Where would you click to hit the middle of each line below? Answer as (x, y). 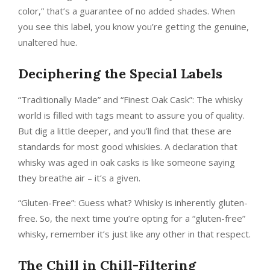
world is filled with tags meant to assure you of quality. (131, 115)
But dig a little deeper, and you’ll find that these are (125, 131)
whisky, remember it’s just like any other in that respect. (134, 234)
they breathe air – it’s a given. (79, 178)
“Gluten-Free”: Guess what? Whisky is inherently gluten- (133, 203)
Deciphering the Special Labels (120, 74)
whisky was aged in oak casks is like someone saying (127, 162)
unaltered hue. (48, 42)
